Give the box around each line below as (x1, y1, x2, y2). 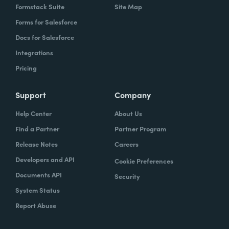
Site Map (114, 2, 142, 11)
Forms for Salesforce (15, 17, 77, 27)
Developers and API (15, 154, 75, 164)
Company (114, 89, 151, 100)
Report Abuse (15, 200, 56, 210)
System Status (15, 185, 60, 195)
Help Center (15, 108, 52, 118)
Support (15, 89, 46, 100)
